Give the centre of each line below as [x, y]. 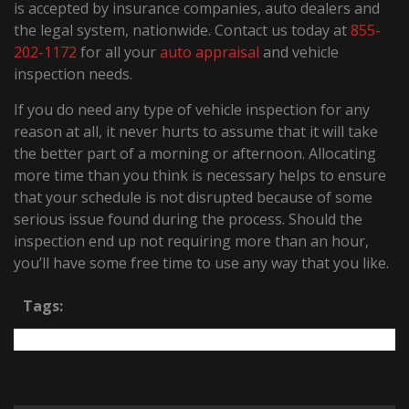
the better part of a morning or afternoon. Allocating [195, 154]
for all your [119, 52]
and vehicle [299, 52]
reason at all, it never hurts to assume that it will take [196, 132]
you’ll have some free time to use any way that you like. [202, 263]
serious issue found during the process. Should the [189, 220]
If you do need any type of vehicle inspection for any [192, 110]
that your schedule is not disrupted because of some [194, 198]
